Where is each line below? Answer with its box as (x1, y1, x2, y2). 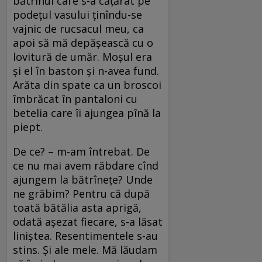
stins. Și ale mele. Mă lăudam (13, 243, 157, 257)
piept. (13, 120, 43, 135)
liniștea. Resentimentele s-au (13, 229, 158, 243)
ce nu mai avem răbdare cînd (13, 158, 158, 173)
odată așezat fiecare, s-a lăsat (13, 215, 163, 229)
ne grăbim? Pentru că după (13, 187, 150, 201)
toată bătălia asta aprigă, (13, 201, 142, 215)
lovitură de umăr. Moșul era (13, 50, 152, 64)
